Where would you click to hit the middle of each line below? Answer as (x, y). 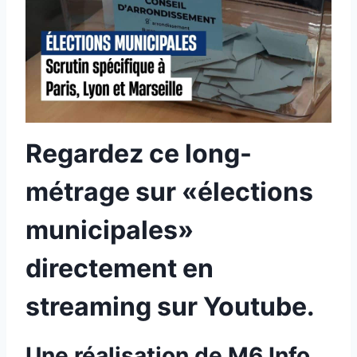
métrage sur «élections (169, 192)
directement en (120, 269)
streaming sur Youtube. (170, 307)
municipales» (110, 230)
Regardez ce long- (139, 154)
